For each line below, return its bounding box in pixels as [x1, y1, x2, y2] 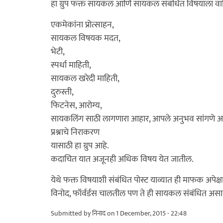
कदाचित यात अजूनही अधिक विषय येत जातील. [51, 151, 194, 167]
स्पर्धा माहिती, [51, 57, 91, 73]
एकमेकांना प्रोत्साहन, [51, 17, 114, 32]
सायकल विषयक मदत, [51, 30, 120, 46]
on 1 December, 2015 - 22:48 [106, 207, 187, 219]
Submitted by [51, 207, 92, 219]
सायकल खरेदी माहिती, [51, 71, 119, 86]
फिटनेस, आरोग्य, [51, 98, 102, 113]
